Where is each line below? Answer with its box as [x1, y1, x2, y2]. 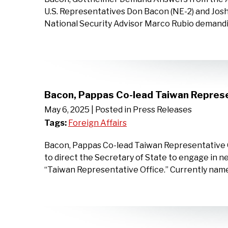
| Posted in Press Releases [91, 104, 192, 115]
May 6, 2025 [44, 104, 90, 115]
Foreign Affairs [68, 118, 127, 128]
